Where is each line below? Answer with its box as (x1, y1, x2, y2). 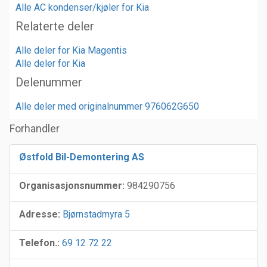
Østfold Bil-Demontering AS (19, 151, 144, 163)
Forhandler (10, 122, 60, 135)
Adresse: (19, 208, 60, 220)
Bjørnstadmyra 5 (63, 208, 130, 220)
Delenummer (15, 74, 82, 89)
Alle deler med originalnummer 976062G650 (15, 100, 199, 112)
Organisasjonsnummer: (19, 179, 125, 191)
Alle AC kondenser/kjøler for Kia (15, 1, 149, 13)
